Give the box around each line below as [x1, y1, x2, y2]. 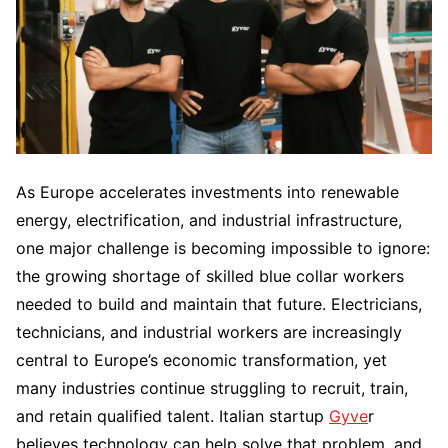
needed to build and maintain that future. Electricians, [16, 294, 422, 314]
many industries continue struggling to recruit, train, [16, 378, 408, 398]
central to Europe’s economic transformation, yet [16, 350, 387, 370]
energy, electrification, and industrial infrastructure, [16, 210, 402, 230]
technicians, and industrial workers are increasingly [16, 322, 402, 342]
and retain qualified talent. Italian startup [16, 406, 329, 426]
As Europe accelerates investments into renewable [16, 182, 399, 202]
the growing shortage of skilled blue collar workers [16, 266, 404, 286]
